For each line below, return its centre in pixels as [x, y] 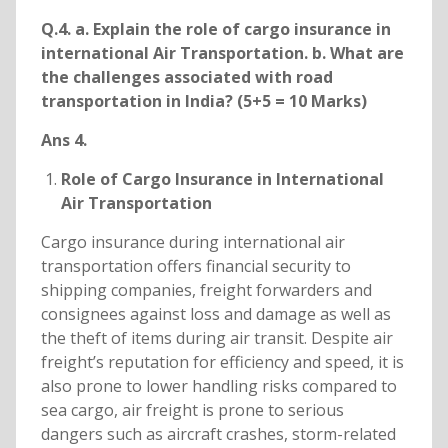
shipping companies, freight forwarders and [206, 290]
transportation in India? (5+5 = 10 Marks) [203, 101]
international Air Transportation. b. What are [222, 53]
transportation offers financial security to [195, 266]
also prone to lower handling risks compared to [218, 386]
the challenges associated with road [186, 77]
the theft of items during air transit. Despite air [216, 338]
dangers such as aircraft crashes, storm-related [218, 434]
